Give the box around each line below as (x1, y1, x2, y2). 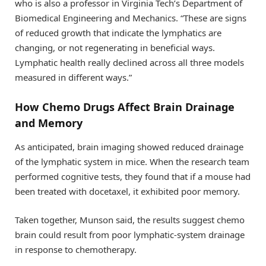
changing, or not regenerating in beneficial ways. (15, 41, 215, 53)
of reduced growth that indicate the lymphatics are (15, 26, 221, 39)
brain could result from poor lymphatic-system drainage (15, 228, 245, 240)
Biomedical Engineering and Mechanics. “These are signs (15, 11, 246, 24)
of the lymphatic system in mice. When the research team (15, 155, 249, 167)
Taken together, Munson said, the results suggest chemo (15, 213, 245, 226)
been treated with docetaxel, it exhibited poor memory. (15, 185, 240, 197)
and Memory (15, 116, 83, 131)
